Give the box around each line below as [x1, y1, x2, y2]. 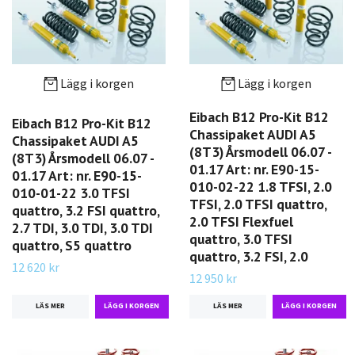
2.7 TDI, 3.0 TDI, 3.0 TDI [12, 218, 153, 237]
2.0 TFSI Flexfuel [189, 212, 293, 231]
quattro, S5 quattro [12, 235, 132, 254]
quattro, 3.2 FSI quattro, [12, 200, 159, 219]
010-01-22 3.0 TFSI [12, 183, 130, 202]
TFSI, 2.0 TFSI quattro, [189, 195, 326, 214]
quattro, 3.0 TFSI [189, 230, 292, 249]
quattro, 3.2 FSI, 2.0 [189, 247, 308, 266]
